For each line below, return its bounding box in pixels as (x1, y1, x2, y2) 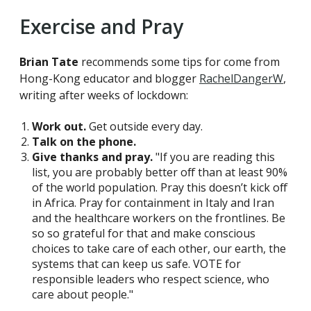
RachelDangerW (199, 70, 283, 86)
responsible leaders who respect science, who (31, 271, 269, 287)
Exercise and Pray (19, 13, 183, 40)
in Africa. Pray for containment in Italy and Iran (31, 194, 274, 210)
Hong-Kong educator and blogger (19, 70, 199, 86)
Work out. (31, 118, 86, 134)
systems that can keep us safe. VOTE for (31, 255, 241, 271)
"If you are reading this (152, 149, 275, 165)
